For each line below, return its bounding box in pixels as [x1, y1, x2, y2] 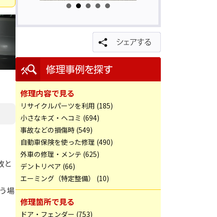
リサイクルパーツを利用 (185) [20, 101, 113, 110]
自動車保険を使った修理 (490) [20, 137, 113, 147]
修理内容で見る [20, 87, 75, 99]
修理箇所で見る [20, 196, 75, 207]
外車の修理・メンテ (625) [20, 149, 99, 159]
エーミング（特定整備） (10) [20, 173, 109, 183]
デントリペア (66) [20, 161, 75, 171]
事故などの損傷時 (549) [20, 125, 93, 135]
